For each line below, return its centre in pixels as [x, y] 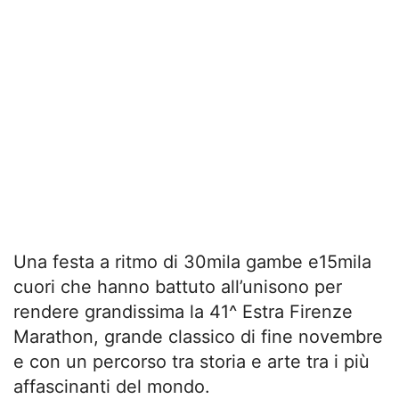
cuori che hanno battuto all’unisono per [178, 286]
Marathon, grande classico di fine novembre [198, 336]
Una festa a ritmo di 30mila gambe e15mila [192, 261]
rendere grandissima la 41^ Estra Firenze [183, 311]
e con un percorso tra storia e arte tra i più [191, 361]
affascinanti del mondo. [112, 386]
